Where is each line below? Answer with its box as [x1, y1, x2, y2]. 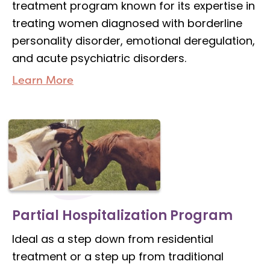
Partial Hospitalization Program [12, 206, 233, 225]
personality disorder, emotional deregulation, [12, 33, 255, 49]
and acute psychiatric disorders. [12, 51, 186, 66]
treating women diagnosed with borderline [12, 16, 242, 31]
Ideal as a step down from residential [12, 231, 213, 247]
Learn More [12, 73, 74, 88]
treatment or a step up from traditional [12, 249, 224, 265]
